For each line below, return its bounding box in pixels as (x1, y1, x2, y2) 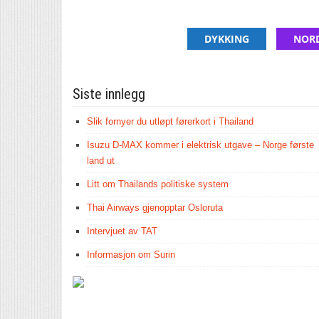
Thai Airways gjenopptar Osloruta (87, 202, 223, 213)
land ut (87, 155, 115, 166)
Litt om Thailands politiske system (87, 179, 229, 189)
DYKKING (204, 32, 249, 46)
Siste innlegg (73, 85, 145, 103)
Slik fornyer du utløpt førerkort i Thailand (87, 116, 253, 127)
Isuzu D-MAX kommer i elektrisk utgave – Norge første (87, 140, 314, 150)
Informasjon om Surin (87, 249, 175, 260)
